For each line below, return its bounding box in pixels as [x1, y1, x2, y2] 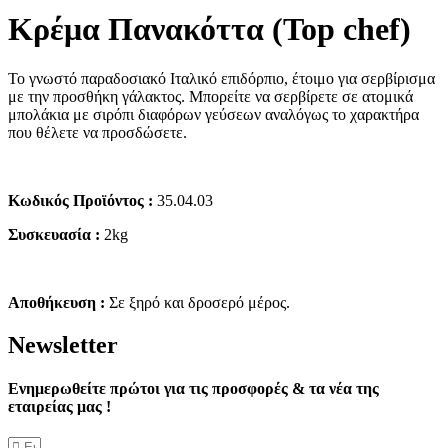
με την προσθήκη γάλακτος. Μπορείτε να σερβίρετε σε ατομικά [8, 87, 413, 105]
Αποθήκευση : [8, 293, 105, 311]
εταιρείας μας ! [8, 397, 111, 415]
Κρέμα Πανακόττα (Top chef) [8, 11, 411, 48]
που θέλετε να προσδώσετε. [8, 123, 187, 141]
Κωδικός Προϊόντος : [8, 191, 153, 209]
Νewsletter [8, 331, 118, 358]
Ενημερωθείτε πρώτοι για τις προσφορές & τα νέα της [8, 379, 379, 397]
